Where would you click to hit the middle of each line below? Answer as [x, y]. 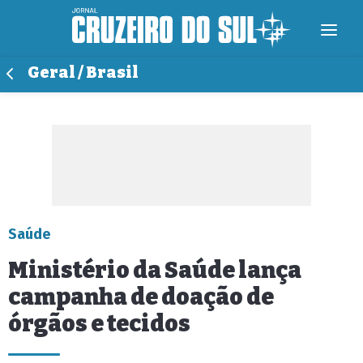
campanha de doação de [141, 297]
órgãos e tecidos [99, 324]
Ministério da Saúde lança [155, 270]
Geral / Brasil [83, 73]
